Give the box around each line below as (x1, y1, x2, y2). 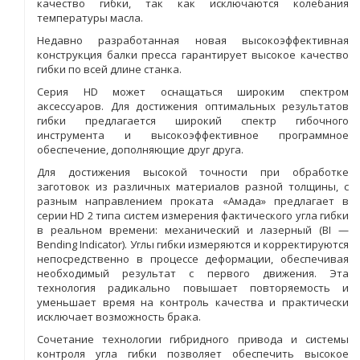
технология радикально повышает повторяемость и (37, 280, 349, 295)
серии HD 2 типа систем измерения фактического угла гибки (37, 207, 349, 223)
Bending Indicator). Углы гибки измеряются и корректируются (37, 236, 349, 252)
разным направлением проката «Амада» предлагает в (37, 193, 349, 208)
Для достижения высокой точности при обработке (37, 164, 349, 179)
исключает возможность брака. (37, 309, 201, 324)
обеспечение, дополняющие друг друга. (37, 141, 243, 157)
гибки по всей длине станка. (37, 61, 182, 76)
